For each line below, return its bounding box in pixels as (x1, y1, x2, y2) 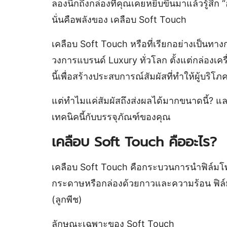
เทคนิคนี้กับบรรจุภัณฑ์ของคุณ (52, 111, 171, 122)
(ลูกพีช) (52, 194, 82, 205)
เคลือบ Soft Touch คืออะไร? (52, 132, 217, 152)
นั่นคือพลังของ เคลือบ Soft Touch (52, 14, 186, 25)
